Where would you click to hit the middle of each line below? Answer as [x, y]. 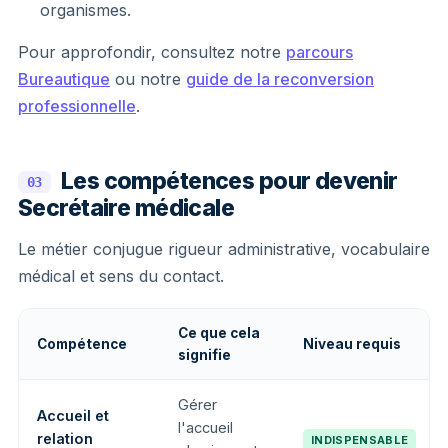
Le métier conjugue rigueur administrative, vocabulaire [224, 248]
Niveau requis [352, 343]
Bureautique [64, 78]
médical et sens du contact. [121, 275]
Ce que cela [219, 332]
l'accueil [205, 427]
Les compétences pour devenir [229, 180]
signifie [204, 354]
